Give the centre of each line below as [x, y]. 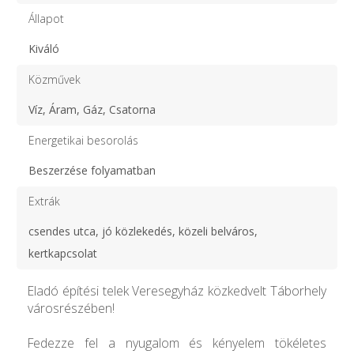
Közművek [55, 79]
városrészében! [71, 308]
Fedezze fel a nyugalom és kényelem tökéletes [177, 343]
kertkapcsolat [63, 253]
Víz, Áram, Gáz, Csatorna [92, 109]
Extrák [44, 201]
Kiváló [44, 48]
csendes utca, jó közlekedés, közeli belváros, [143, 231]
